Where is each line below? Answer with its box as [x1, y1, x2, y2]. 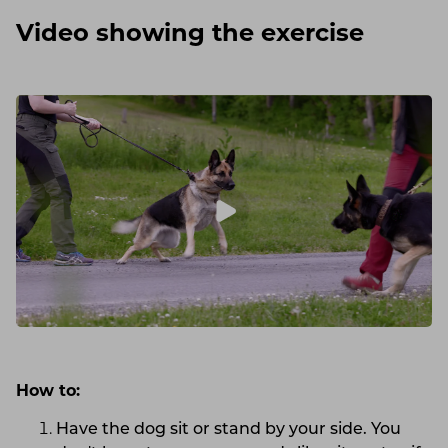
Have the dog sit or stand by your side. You [56, 422, 401, 439]
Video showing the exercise [16, 22, 364, 47]
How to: [16, 384, 80, 401]
